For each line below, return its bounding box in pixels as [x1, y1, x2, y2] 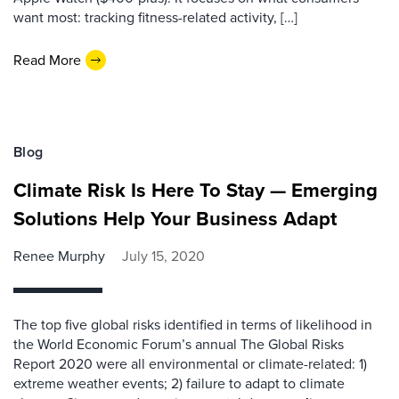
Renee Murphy [13, 246, 105, 266]
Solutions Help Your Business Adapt [13, 204, 337, 233]
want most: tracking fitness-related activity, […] [13, 7, 297, 28]
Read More [13, 49, 81, 70]
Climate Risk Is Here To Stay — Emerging [13, 175, 378, 205]
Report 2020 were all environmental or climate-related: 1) [13, 354, 367, 374]
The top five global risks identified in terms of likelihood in [13, 314, 372, 335]
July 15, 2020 [122, 246, 205, 266]
